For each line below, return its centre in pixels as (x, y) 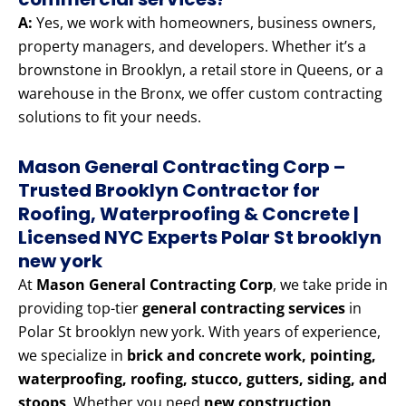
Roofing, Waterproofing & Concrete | (188, 214)
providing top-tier (80, 309)
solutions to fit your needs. (110, 117)
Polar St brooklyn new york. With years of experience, (199, 332)
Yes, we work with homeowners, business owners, (204, 23)
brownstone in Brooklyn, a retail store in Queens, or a (201, 70)
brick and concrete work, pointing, (251, 356)
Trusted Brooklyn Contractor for (169, 191)
